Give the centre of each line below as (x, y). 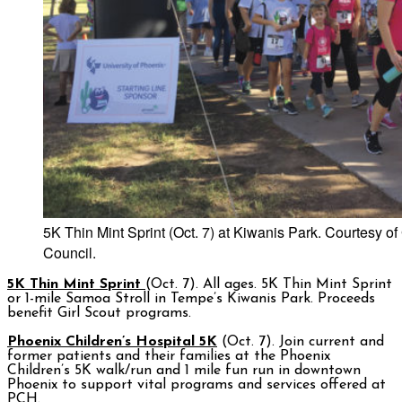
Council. (70, 253)
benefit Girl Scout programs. (99, 314)
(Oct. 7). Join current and (301, 342)
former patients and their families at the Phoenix (169, 357)
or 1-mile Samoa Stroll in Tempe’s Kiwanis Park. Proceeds (191, 299)
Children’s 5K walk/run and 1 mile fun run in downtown (184, 371)
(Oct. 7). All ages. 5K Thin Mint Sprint (269, 285)
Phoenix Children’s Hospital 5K (112, 342)
